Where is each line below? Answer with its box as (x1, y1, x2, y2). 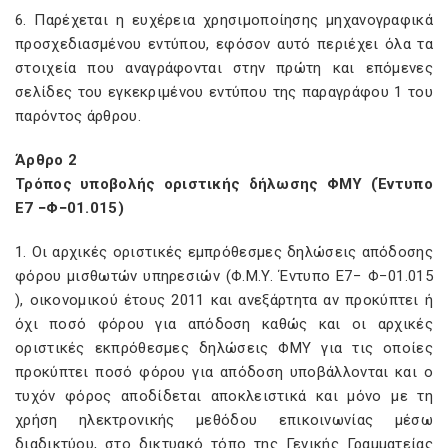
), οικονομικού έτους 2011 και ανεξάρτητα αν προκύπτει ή (15, 291, 433, 309)
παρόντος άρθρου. (15, 107, 141, 125)
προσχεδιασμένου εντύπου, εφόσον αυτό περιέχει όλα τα (15, 35, 433, 53)
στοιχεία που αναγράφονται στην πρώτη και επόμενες (15, 59, 433, 77)
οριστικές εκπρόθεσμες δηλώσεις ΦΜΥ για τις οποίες (15, 339, 433, 357)
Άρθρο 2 (15, 151, 78, 169)
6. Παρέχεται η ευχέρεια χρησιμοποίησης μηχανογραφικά (15, 11, 433, 29)
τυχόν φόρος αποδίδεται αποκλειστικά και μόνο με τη (15, 387, 433, 405)
